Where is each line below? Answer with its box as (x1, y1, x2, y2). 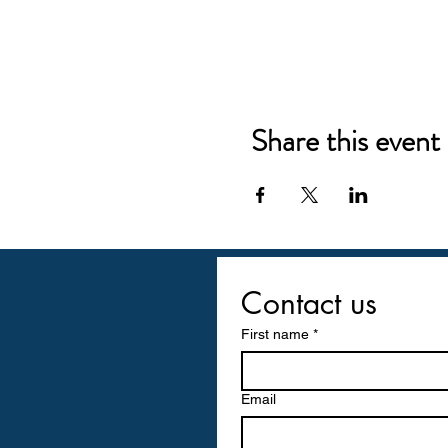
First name (241, 326, 309, 342)
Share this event (250, 120, 440, 162)
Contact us (241, 283, 377, 323)
